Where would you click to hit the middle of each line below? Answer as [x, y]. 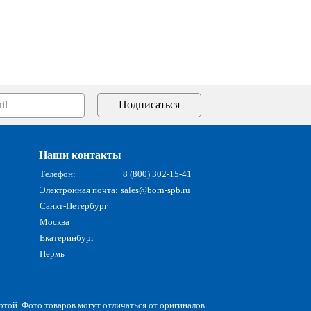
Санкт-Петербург [74, 205]
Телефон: [58, 174]
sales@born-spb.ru [155, 190]
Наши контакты [80, 155]
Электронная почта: [79, 190]
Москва [54, 221]
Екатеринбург [67, 237]
